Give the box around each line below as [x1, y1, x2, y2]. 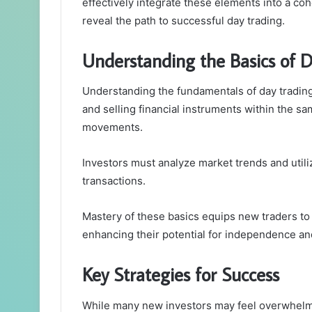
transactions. [82, 174, 146, 188]
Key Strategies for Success [82, 262, 279, 287]
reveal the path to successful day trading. [82, 13, 285, 27]
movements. [82, 120, 143, 134]
